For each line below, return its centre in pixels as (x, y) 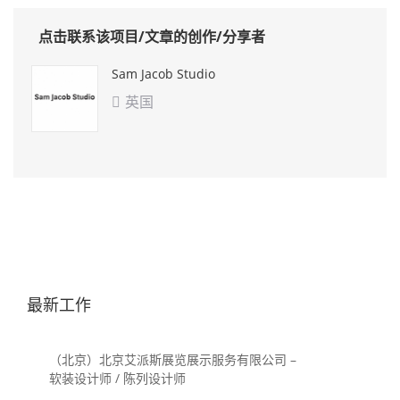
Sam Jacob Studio (163, 73)
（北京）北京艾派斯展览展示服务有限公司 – (173, 359)
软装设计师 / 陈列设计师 (117, 378)
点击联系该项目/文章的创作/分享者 (152, 36)
